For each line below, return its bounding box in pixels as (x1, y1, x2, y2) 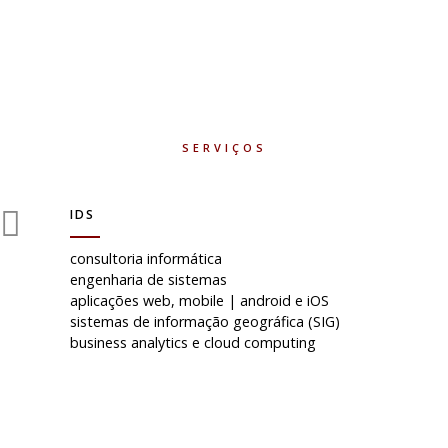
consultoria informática (70, 249, 222, 268)
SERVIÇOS (181, 140, 267, 155)
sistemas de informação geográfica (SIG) (70, 312, 340, 331)
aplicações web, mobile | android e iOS (70, 291, 329, 310)
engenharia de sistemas (70, 270, 227, 289)
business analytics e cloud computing (70, 333, 316, 352)
